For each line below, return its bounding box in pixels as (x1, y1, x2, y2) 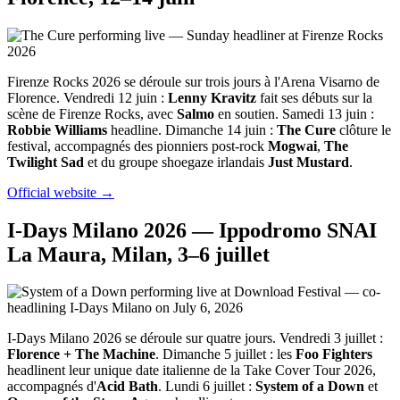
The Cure (277, 121, 336, 137)
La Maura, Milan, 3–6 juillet (7, 242, 270, 266)
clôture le (336, 121, 391, 137)
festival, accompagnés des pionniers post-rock (7, 137, 268, 154)
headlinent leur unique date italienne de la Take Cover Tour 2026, (7, 362, 376, 379)
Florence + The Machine (7, 346, 155, 362)
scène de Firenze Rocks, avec (7, 105, 177, 121)
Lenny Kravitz (168, 89, 256, 105)
